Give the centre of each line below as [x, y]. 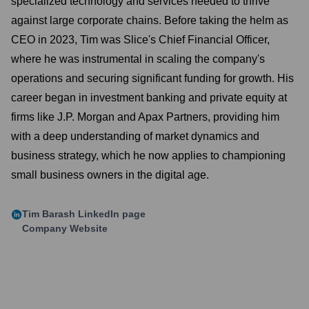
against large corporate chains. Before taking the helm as [150, 20]
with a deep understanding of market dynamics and [135, 136]
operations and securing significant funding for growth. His [152, 78]
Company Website [65, 228]
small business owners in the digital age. [110, 175]
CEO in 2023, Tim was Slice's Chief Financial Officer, [140, 40]
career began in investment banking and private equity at [149, 98]
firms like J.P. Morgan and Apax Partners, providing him [145, 117]
